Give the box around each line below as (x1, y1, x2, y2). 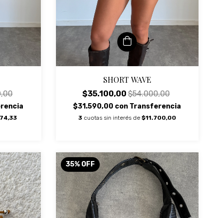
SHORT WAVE (103, 74, 151, 85)
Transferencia (129, 102, 182, 111)
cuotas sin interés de (83, 114, 142, 122)
